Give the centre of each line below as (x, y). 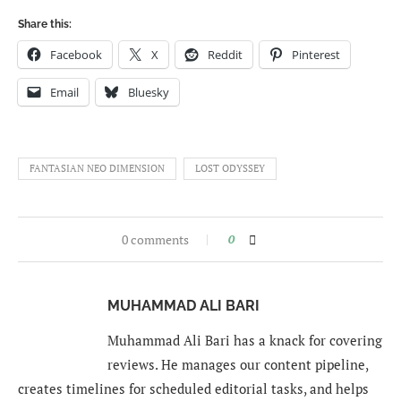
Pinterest (316, 54)
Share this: (45, 24)
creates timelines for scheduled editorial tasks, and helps (193, 388)
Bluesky (149, 92)
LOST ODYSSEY (230, 168)
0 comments (155, 239)
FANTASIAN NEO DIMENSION (97, 168)
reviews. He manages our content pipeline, (238, 364)
